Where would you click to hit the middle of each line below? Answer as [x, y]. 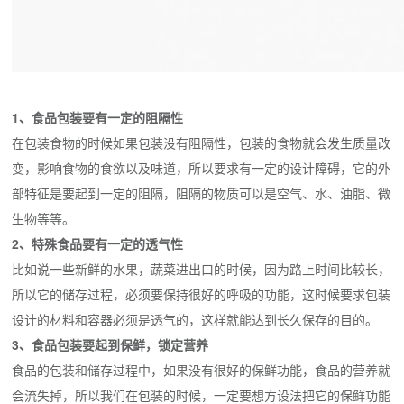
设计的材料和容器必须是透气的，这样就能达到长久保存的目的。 [195, 319]
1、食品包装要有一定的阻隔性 [98, 117]
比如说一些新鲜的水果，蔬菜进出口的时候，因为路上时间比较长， [202, 269]
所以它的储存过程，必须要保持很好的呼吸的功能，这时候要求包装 [202, 294]
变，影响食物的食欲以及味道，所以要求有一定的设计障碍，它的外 [202, 168]
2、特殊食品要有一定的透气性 [98, 243]
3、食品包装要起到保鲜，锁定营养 [110, 344]
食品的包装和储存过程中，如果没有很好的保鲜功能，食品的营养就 [202, 370]
